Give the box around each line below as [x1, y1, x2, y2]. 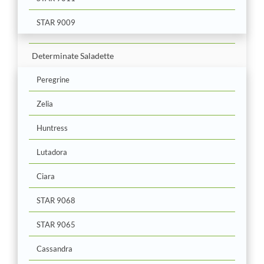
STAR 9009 [37, 17, 75, 27]
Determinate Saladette [32, 50, 114, 61]
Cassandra [37, 243, 72, 253]
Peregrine [37, 74, 70, 84]
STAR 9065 [37, 219, 75, 229]
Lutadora [37, 147, 67, 157]
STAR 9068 [37, 195, 75, 205]
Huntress [37, 123, 68, 133]
